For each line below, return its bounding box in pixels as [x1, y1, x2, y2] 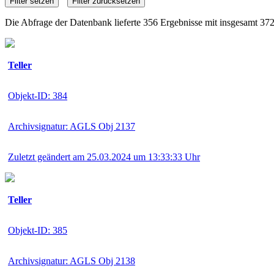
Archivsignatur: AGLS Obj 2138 [8, 255, 135, 266]
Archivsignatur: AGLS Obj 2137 [8, 120, 135, 131]
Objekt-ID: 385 [8, 224, 67, 235]
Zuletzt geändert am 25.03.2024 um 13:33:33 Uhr [8, 151, 200, 162]
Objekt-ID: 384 [8, 90, 67, 101]
